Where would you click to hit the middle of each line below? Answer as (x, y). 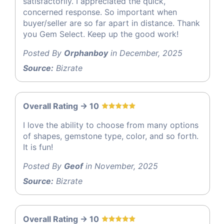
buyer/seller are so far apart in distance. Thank (111, 23)
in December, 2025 (145, 53)
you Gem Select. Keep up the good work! (101, 34)
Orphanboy (86, 53)
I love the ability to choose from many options (111, 125)
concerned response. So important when (100, 12)
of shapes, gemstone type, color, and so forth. (111, 136)
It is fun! (38, 147)
